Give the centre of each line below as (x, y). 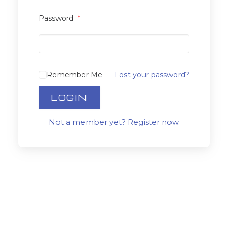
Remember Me (75, 75)
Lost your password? (152, 75)
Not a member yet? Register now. (114, 122)
